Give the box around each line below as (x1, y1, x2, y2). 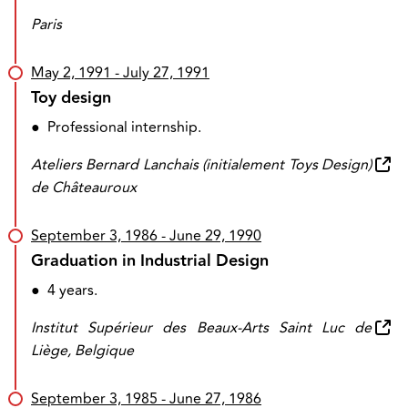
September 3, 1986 (31, 225, 158, 247)
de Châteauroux (31, 177, 137, 199)
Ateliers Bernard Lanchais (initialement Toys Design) (31, 154, 372, 176)
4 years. (47, 280, 97, 301)
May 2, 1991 (31, 62, 111, 84)
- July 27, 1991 (111, 62, 209, 84)
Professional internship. (47, 117, 201, 138)
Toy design (31, 85, 111, 111)
